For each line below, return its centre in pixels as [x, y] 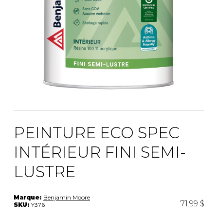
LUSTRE [45, 172]
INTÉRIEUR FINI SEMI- [100, 152]
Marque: [28, 198]
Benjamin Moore [67, 198]
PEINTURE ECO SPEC [97, 133]
